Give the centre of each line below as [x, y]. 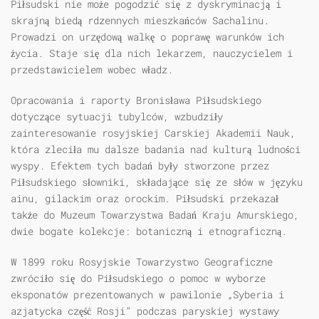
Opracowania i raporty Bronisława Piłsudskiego [136, 100]
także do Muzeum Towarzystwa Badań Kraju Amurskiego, [155, 215]
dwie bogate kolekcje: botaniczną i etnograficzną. [149, 231]
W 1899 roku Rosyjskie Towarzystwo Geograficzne [142, 262]
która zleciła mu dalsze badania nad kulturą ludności [156, 150]
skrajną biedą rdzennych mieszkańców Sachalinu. [140, 21]
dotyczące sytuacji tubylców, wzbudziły [117, 117]
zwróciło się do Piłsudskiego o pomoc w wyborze [138, 278]
